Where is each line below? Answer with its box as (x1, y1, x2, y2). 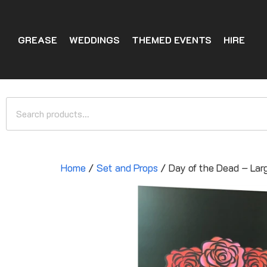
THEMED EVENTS (132, 33, 212, 46)
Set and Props (97, 161, 158, 175)
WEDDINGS (69, 33, 120, 46)
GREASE (18, 33, 57, 46)
